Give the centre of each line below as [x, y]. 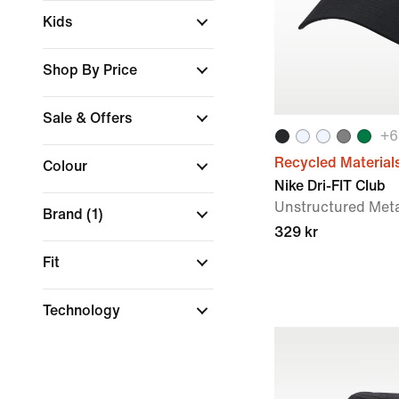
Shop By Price [92, 70]
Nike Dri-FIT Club [330, 186]
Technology [83, 310]
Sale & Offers [89, 118]
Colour [67, 166]
